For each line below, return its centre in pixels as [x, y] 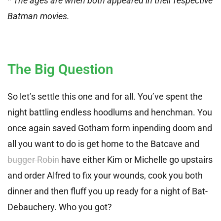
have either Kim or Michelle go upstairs [136, 159]
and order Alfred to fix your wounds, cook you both [105, 175]
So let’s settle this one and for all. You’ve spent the [105, 96]
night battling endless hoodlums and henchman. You [110, 112]
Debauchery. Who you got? [60, 207]
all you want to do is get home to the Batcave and [103, 144]
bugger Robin [33, 159]
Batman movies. [38, 16]
